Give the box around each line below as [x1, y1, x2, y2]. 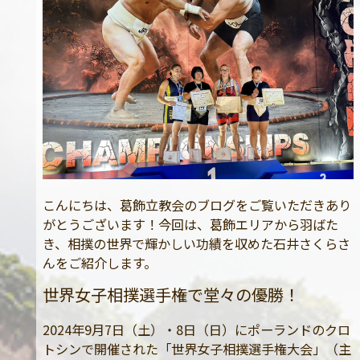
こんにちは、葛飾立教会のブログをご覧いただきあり [42, 194, 351, 215]
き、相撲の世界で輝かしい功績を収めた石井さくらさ [42, 233, 350, 253]
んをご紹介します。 [42, 252, 157, 272]
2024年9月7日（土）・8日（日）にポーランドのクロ [42, 319, 350, 339]
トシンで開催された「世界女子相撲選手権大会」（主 [42, 338, 351, 358]
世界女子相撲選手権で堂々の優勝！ [42, 282, 300, 306]
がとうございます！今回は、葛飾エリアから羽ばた [42, 214, 338, 234]
